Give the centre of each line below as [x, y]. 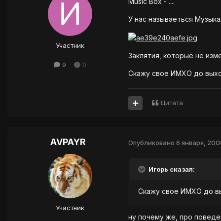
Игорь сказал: [171, 169]
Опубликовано [152, 142]
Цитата [172, 103]
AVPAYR [68, 142]
